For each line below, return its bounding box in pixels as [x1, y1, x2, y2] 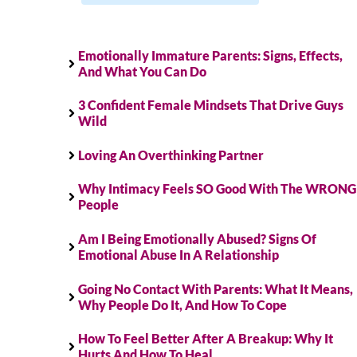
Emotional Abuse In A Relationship [78, 246, 279, 262]
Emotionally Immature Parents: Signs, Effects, [78, 47, 343, 63]
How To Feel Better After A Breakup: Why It [78, 331, 333, 347]
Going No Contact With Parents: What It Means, [78, 280, 353, 296]
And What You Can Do [78, 63, 206, 79]
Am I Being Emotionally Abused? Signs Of [78, 230, 316, 246]
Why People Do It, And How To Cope [78, 296, 287, 312]
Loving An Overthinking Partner [78, 147, 264, 163]
